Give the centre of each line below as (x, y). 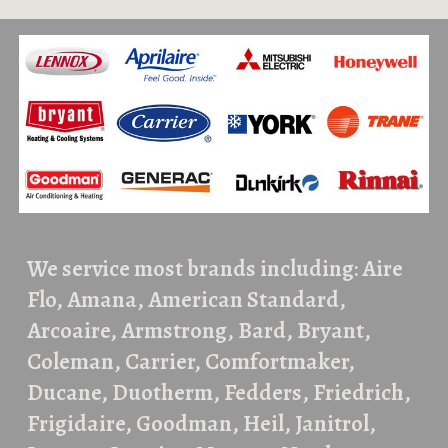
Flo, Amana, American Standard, (187, 300)
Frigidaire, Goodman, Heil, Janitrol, (202, 424)
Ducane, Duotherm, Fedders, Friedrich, (219, 393)
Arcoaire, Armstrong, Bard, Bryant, (199, 331)
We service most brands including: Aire (215, 269)
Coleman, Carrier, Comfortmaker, (191, 362)
